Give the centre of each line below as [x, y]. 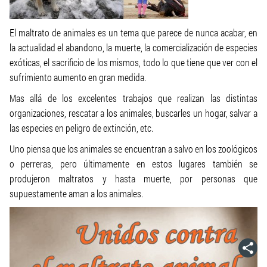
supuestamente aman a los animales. [76, 193]
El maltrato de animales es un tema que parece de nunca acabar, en [133, 32]
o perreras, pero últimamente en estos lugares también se [133, 164]
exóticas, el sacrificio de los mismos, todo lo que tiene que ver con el [133, 62]
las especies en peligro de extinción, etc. [81, 128]
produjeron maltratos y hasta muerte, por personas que [133, 178]
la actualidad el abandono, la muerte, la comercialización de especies [133, 47]
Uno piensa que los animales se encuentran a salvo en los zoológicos [133, 149]
